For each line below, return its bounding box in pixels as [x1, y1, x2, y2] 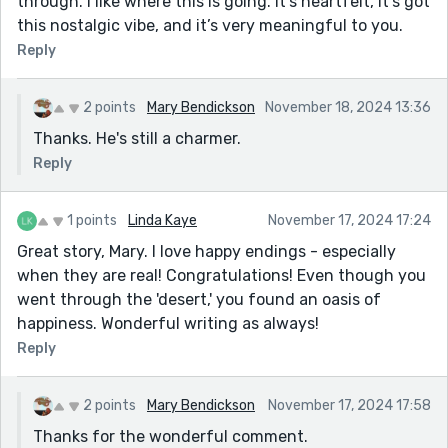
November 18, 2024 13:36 [265, 98, 431, 116]
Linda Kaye [128, 211, 197, 229]
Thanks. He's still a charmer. [33, 128, 241, 148]
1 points [67, 211, 117, 229]
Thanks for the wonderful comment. [33, 426, 308, 446]
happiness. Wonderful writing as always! [17, 313, 319, 333]
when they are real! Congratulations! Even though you [17, 265, 426, 285]
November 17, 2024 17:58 [268, 396, 431, 414]
